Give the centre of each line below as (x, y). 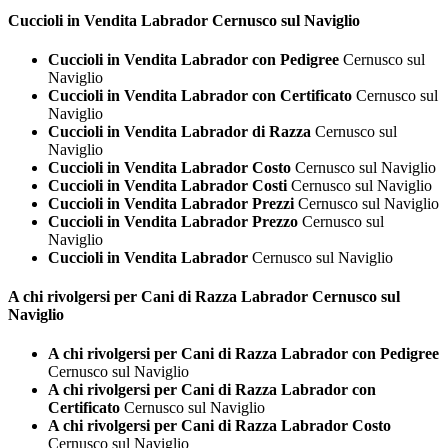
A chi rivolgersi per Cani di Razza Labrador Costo (219, 426)
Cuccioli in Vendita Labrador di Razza (179, 131)
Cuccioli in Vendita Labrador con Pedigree (193, 59)
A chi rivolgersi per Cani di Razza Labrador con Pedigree (243, 354)
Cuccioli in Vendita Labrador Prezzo (173, 221)
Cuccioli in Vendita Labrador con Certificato (200, 95)
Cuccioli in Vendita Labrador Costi (167, 185)
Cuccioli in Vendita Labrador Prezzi (171, 203)
